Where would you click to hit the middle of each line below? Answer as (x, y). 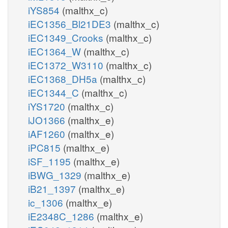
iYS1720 (48, 106)
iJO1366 (48, 120)
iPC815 (46, 147)
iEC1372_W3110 (67, 65)
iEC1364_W (56, 51)
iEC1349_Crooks (67, 37)
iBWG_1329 (56, 175)
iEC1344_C (55, 92)
